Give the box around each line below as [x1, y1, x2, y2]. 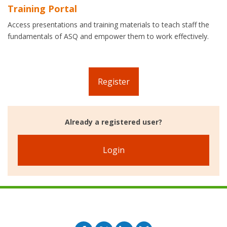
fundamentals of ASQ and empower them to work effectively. [8, 31, 209, 41]
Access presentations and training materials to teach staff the [8, 19, 209, 29]
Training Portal [8, 2, 77, 15]
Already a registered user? [65, 117, 162, 127]
